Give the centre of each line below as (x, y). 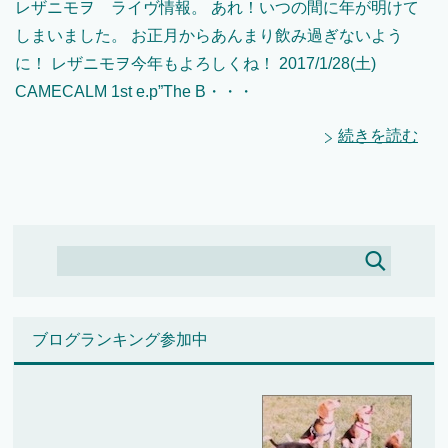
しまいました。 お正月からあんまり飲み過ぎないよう (209, 36)
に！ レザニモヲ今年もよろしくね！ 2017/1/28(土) (195, 64)
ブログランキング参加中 (120, 340)
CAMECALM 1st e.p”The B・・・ (134, 92)
